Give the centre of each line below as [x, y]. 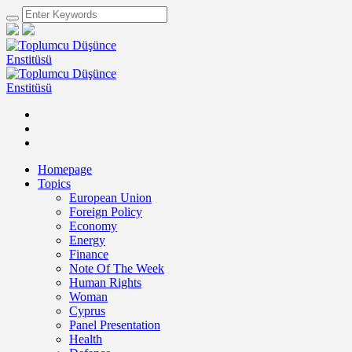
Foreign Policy [106, 212]
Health [86, 339]
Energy [87, 240]
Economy [93, 226]
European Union [110, 198]
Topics [54, 183]
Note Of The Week [117, 268]
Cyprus [87, 311]
